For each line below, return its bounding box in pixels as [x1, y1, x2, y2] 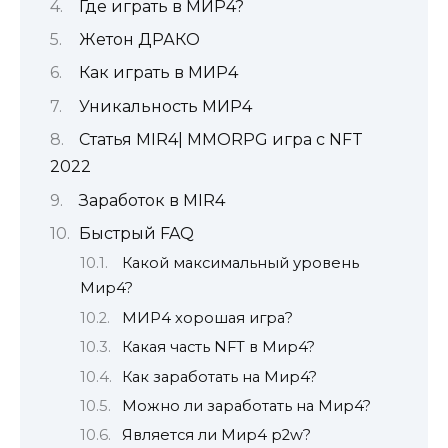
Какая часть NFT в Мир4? [121, 338, 315, 357]
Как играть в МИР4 [79, 63, 238, 83]
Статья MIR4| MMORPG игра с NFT [79, 130, 363, 150]
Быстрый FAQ [79, 223, 194, 243]
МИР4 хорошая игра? [121, 308, 293, 327]
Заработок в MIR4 [79, 190, 225, 210]
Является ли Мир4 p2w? [121, 426, 311, 445]
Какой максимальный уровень [121, 254, 359, 273]
